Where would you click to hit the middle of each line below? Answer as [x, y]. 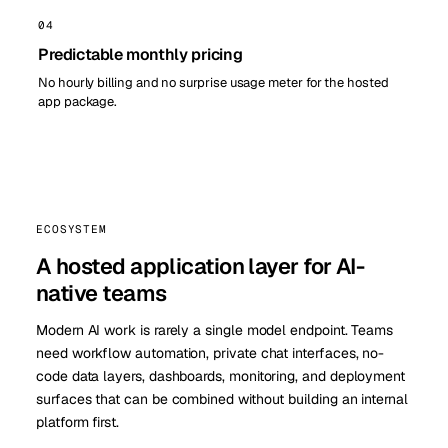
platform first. [77, 422]
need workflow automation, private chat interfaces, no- [210, 353]
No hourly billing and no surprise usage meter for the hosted [213, 83]
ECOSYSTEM [71, 229]
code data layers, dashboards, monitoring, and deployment [221, 376]
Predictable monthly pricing [140, 55]
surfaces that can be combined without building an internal [222, 399]
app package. [78, 102]
